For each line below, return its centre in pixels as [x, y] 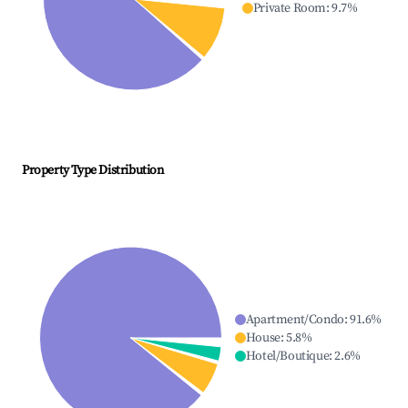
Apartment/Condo [295, 320]
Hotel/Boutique [287, 357]
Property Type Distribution [93, 171]
